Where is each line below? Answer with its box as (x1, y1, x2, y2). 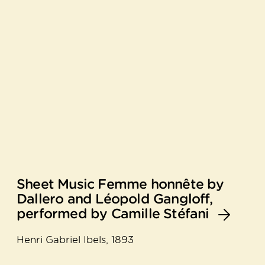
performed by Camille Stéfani (17, 205, 209, 222)
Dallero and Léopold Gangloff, (17, 190, 212, 207)
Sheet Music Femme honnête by (17, 175, 224, 192)
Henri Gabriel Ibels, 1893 (17, 233, 134, 245)
